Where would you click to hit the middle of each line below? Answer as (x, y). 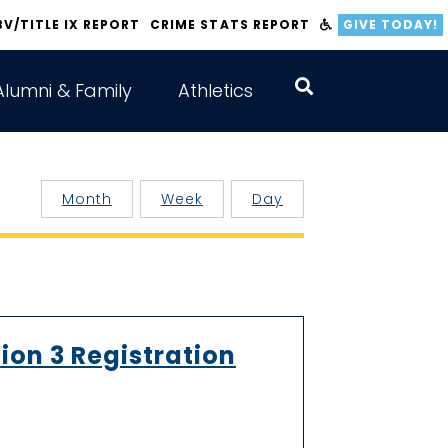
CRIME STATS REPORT (230, 24)
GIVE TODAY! (390, 24)
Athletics (216, 91)
